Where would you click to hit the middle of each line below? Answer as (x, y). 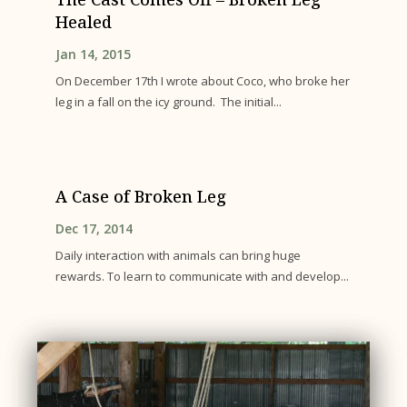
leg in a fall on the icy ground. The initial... (169, 102)
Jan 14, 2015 (94, 55)
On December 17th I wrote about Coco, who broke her (203, 81)
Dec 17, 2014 (94, 228)
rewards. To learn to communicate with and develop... (203, 276)
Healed (84, 22)
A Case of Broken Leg (141, 196)
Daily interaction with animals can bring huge (179, 255)
